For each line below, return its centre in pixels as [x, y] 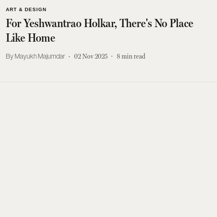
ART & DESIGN [26, 9]
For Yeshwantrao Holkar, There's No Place [100, 23]
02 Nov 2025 [91, 56]
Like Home [31, 38]
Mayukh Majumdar [40, 56]
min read [133, 56]
